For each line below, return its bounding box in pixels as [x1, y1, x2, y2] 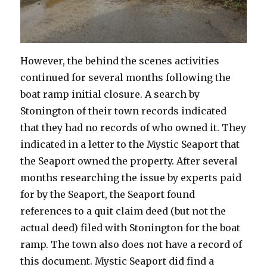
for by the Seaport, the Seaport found [20, 188, 195, 201]
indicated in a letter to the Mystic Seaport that [20, 138, 240, 151]
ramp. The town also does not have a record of [20, 238, 243, 251]
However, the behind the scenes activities [20, 55, 220, 67]
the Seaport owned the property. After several [20, 155, 238, 167]
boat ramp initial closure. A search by [20, 88, 200, 101]
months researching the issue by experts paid [20, 172, 242, 184]
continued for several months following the [20, 72, 231, 84]
